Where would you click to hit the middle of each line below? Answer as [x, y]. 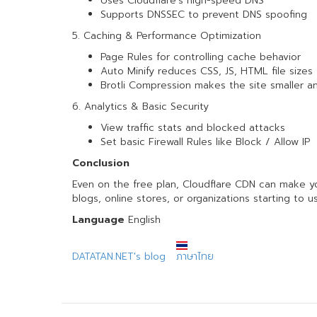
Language [98, 220]
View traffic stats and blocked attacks [193, 128]
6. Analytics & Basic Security [140, 106]
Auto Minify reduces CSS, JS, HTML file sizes [207, 71]
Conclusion [101, 163]
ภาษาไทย [195, 257]
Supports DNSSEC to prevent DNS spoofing [204, 15]
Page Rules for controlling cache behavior [201, 57]
